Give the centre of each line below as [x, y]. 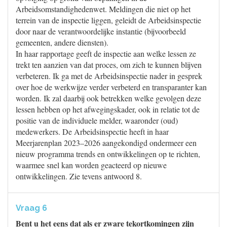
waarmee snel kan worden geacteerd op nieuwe [91, 165]
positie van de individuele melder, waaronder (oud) [97, 120]
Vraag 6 [31, 208]
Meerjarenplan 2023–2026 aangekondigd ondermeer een [106, 143]
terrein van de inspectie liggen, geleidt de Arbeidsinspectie [108, 20]
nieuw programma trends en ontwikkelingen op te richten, [108, 154]
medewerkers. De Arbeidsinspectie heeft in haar [92, 131]
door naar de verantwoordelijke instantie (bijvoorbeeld [101, 31]
